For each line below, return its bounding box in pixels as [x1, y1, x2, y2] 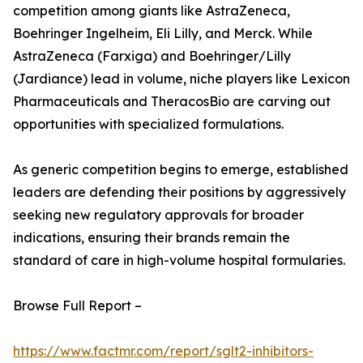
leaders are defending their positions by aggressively [13, 184, 346, 201]
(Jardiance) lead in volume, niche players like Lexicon [13, 70, 350, 88]
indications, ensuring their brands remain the [13, 229, 290, 246]
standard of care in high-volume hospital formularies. [13, 252, 345, 269]
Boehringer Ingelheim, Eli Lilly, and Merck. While [13, 25, 313, 42]
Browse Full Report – [13, 297, 142, 314]
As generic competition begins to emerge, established [13, 161, 348, 178]
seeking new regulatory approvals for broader [13, 207, 304, 224]
